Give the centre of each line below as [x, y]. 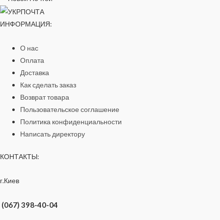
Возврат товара [45, 97]
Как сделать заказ [48, 85]
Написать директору [53, 134]
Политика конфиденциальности [71, 122]
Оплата [32, 60]
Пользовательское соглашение [70, 110]
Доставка [35, 73]
